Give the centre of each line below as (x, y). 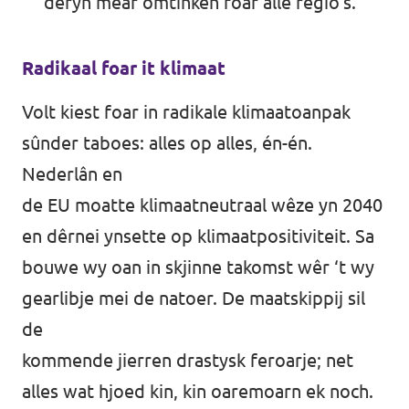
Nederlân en (72, 174)
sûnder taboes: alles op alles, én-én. (167, 143)
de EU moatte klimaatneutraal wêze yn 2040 (202, 205)
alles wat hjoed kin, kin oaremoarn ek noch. (198, 391)
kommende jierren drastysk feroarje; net (188, 360)
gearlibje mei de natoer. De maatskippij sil (194, 298)
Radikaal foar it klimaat (124, 68)
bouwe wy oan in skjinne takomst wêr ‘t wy (198, 267)
